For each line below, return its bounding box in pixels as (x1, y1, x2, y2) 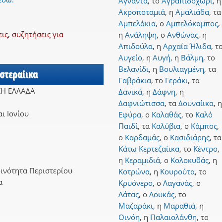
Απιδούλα (118, 41, 153, 52)
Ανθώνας (167, 30, 198, 40)
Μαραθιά (164, 201, 195, 211)
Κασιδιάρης (170, 132, 210, 143)
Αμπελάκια (118, 18, 156, 29)
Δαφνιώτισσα (118, 98, 165, 109)
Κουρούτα (160, 166, 195, 177)
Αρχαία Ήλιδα (163, 41, 211, 52)
